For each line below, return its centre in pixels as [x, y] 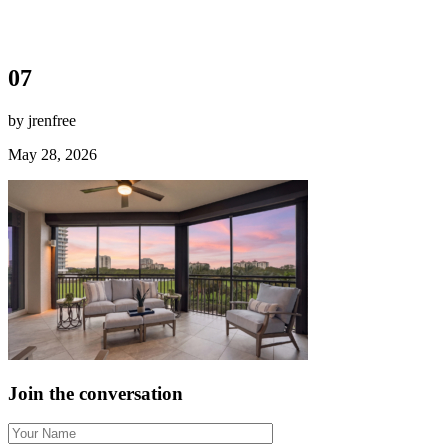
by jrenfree [42, 120]
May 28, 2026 [52, 154]
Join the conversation [95, 393]
